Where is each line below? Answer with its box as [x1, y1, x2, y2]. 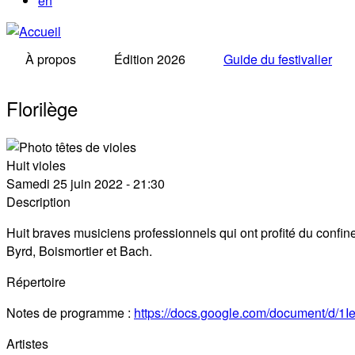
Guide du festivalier [223, 50, 332, 68]
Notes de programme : [6, 303, 134, 322]
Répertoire [6, 272, 66, 291]
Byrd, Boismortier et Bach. [6, 241, 152, 260]
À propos [25, 50, 76, 68]
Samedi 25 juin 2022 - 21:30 [6, 174, 165, 193]
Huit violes [6, 155, 66, 174]
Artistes [6, 334, 48, 353]
